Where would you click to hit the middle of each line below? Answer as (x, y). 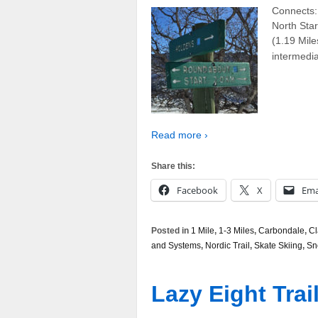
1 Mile (203, 231)
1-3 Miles (236, 231)
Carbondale (281, 231)
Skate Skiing (278, 246)
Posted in (171, 231)
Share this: (173, 166)
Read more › (180, 135)
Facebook (197, 191)
